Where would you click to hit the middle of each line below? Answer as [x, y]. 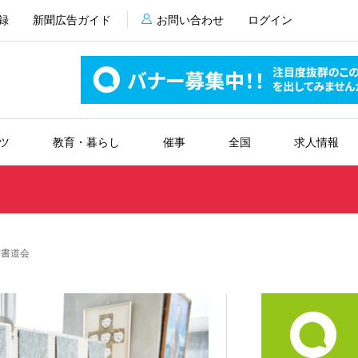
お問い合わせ [190, 20]
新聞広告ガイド [72, 20]
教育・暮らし [86, 142]
